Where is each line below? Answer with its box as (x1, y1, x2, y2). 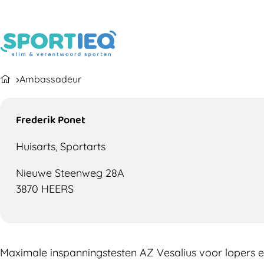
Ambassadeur (19, 73, 81, 85)
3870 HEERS (16, 182, 74, 196)
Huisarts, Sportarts (16, 140, 105, 154)
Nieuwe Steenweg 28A (16, 166, 124, 180)
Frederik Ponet (16, 111, 85, 127)
